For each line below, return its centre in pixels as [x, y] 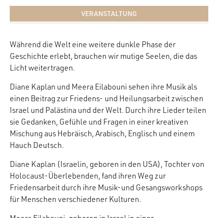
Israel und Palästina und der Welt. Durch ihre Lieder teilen [108, 110]
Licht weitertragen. [42, 68]
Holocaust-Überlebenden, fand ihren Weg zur [88, 176]
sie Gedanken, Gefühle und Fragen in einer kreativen [99, 122]
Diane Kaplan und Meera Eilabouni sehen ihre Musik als [103, 87]
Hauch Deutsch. [37, 145]
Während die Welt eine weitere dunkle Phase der [93, 45]
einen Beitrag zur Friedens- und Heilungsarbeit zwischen [107, 99]
